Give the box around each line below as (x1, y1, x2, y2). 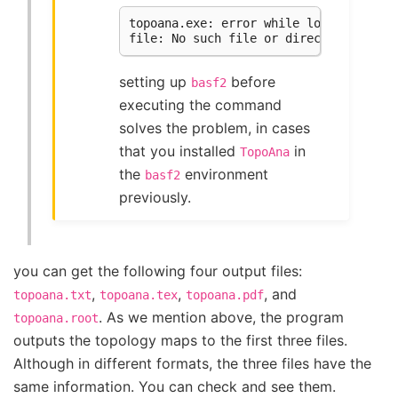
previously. (119, 187, 192, 206)
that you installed (119, 141, 241, 160)
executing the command (119, 95, 283, 114)
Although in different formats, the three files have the (13, 354, 371, 372)
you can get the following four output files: (13, 261, 302, 280)
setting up (119, 72, 192, 91)
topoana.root (13, 310, 99, 325)
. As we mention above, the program (99, 307, 344, 326)
